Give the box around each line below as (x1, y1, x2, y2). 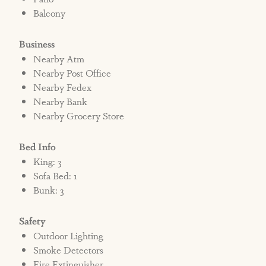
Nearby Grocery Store (33, 109, 125, 123)
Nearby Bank (33, 94, 88, 109)
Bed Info (19, 140, 56, 154)
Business (19, 37, 55, 51)
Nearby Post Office (33, 66, 112, 80)
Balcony (33, 6, 66, 20)
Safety (19, 214, 46, 228)
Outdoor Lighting (33, 229, 104, 243)
